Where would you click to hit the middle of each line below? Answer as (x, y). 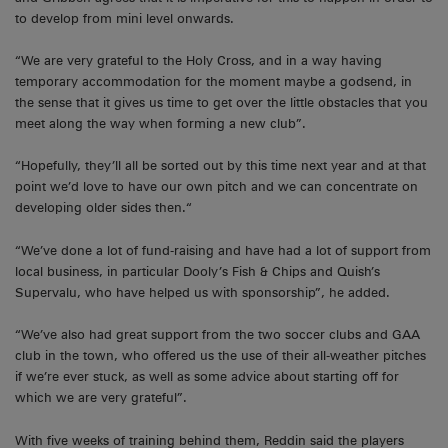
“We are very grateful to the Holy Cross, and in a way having (198, 61)
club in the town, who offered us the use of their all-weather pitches (220, 356)
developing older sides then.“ (103, 208)
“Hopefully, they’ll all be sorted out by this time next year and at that (220, 166)
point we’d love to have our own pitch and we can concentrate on (216, 187)
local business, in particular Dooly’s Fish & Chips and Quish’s (197, 271)
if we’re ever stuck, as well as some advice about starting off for (207, 377)
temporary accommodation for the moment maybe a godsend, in (213, 82)
